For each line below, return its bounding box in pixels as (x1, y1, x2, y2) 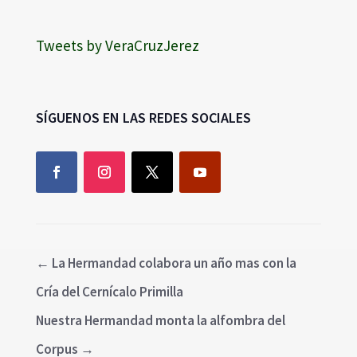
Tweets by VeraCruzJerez (35, 35, 199, 55)
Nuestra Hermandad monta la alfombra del (35, 311, 285, 329)
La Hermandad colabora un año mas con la (51, 253, 296, 272)
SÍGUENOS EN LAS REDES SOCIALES (35, 108, 251, 127)
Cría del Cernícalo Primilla (35, 282, 183, 300)
